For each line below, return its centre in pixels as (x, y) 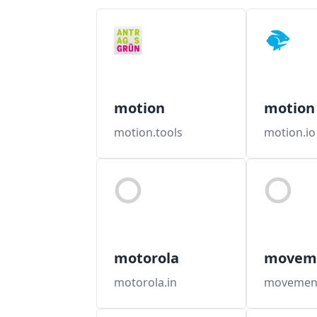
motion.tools (148, 132)
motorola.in (145, 282)
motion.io (289, 132)
